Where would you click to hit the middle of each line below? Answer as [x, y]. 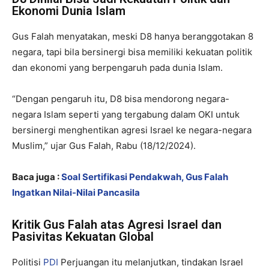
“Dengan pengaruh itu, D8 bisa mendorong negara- [121, 98]
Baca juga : [37, 177]
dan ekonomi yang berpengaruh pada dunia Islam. [117, 67]
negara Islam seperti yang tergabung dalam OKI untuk [126, 114]
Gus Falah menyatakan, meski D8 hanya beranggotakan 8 [133, 36]
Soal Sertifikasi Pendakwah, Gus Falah [145, 177]
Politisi [28, 262]
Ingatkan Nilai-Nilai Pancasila [76, 192]
